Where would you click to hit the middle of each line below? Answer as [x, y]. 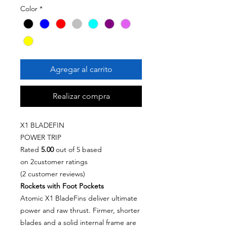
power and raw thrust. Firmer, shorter [80, 210]
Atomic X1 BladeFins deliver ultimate [79, 198]
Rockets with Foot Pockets [62, 186]
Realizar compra [81, 96]
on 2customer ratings [54, 161]
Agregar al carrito [81, 69]
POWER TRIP [41, 137]
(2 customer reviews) [53, 174]
